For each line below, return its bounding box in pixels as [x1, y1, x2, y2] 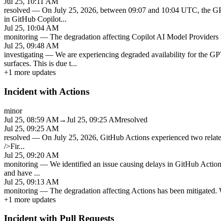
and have [4, 168, 34, 177]
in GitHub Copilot [4, 15, 61, 24]
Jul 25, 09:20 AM [4, 150, 59, 159]
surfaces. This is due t [4, 59, 71, 68]
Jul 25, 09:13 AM [4, 177, 59, 186]
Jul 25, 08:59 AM [4, 115, 59, 124]
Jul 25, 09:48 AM [4, 41, 59, 50]
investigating [4, 50, 43, 59]
